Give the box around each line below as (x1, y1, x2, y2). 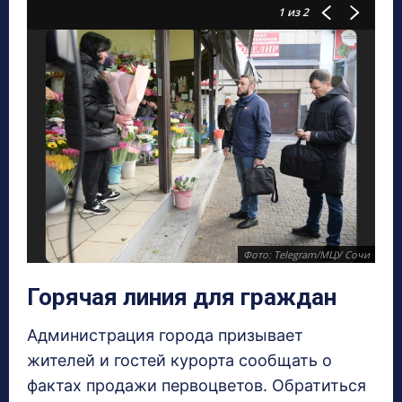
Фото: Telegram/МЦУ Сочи (243, 248, 370, 262)
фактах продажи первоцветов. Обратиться (27, 376, 366, 396)
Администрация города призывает (27, 326, 303, 345)
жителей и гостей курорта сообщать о (27, 351, 332, 371)
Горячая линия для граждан (27, 284, 336, 311)
